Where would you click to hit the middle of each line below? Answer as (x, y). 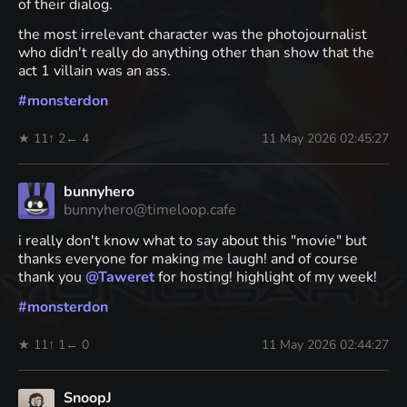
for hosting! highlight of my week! (266, 277)
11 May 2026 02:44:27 (325, 344)
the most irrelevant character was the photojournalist (193, 34)
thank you (52, 277)
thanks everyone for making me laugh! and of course (188, 258)
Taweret (126, 277)
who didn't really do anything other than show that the (196, 52)
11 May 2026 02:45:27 (325, 138)
